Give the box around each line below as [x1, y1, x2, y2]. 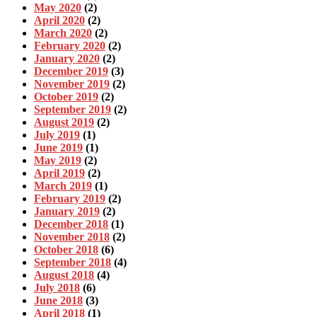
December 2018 [34, 218, 108, 231]
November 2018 [34, 231, 110, 243]
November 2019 [34, 78, 110, 91]
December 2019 [34, 65, 108, 78]
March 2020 [34, 27, 92, 40]
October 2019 [34, 91, 98, 103]
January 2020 [34, 52, 100, 65]
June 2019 [34, 142, 83, 154]
